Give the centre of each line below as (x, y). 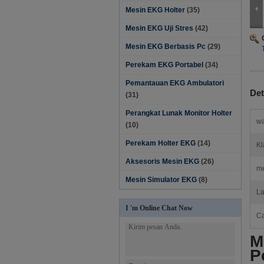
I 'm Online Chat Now (159, 208)
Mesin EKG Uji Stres (159, 28)
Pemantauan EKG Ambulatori (175, 83)
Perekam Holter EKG (161, 143)
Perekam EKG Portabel (164, 65)
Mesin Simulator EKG (161, 180)
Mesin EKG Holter (155, 10)
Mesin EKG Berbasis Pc (166, 47)
